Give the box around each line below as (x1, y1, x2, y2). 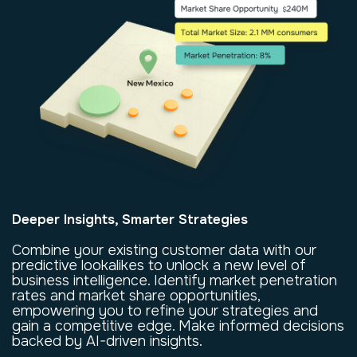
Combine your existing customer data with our (12, 241, 316, 259)
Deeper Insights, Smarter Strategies (12, 210, 248, 228)
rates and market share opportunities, (12, 286, 260, 304)
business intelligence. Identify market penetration (12, 271, 337, 289)
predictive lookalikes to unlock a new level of (12, 256, 306, 274)
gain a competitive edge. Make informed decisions (12, 316, 344, 335)
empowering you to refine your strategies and (12, 301, 318, 320)
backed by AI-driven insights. (12, 331, 202, 350)
